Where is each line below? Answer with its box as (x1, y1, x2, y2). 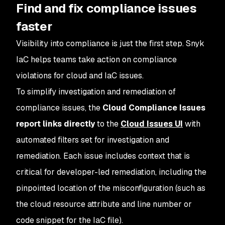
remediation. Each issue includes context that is (16, 150, 190, 161)
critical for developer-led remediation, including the (16, 166, 206, 177)
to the (95, 118, 121, 129)
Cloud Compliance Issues (102, 102, 205, 113)
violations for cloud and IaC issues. (16, 70, 144, 81)
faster (16, 18, 52, 34)
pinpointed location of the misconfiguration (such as (16, 182, 205, 193)
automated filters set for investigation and (16, 134, 169, 145)
